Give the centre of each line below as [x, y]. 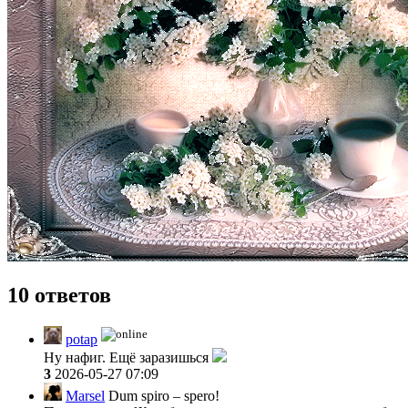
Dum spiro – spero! [162, 395]
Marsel [85, 395]
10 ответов [59, 295]
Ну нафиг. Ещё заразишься [128, 357]
